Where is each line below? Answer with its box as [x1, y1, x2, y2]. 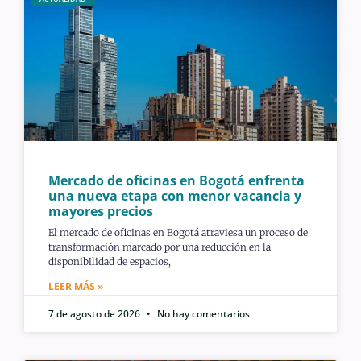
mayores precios [48, 201, 153, 220]
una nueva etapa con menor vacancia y [48, 186, 301, 205]
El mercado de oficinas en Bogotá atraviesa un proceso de [48, 226, 308, 239]
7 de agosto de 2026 [48, 306, 143, 321]
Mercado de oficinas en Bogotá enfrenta [48, 171, 305, 189]
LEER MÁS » [48, 279, 103, 293]
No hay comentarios [155, 306, 250, 321]
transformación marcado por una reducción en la [48, 240, 271, 253]
